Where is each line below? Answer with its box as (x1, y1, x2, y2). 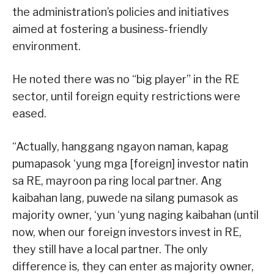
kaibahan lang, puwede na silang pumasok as (12, 191, 238, 205)
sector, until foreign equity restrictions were (12, 90, 240, 103)
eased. (12, 107, 46, 120)
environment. (12, 40, 81, 53)
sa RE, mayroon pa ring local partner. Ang (12, 174, 222, 188)
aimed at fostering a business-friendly (12, 23, 208, 36)
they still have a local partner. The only (12, 243, 208, 256)
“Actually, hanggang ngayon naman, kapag (12, 140, 229, 154)
